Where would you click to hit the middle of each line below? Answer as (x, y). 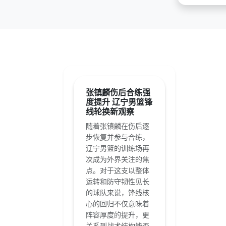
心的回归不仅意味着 (118, 204)
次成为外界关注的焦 (118, 159)
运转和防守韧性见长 (118, 181)
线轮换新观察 (110, 111)
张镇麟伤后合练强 (118, 92)
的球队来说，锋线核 (118, 192)
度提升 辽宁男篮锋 (119, 102)
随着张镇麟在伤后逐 (118, 126)
